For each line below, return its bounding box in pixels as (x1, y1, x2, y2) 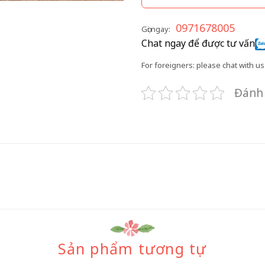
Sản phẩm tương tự (58, 238, 207, 259)
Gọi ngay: (141, 24, 170, 35)
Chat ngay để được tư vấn (141, 37, 255, 50)
